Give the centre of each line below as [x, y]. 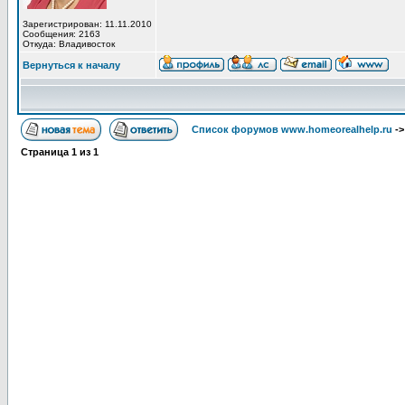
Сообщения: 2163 [61, 34]
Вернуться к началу [71, 65]
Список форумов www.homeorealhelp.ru [292, 129]
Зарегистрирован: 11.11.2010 [87, 24]
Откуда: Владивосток [69, 44]
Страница [46, 152]
